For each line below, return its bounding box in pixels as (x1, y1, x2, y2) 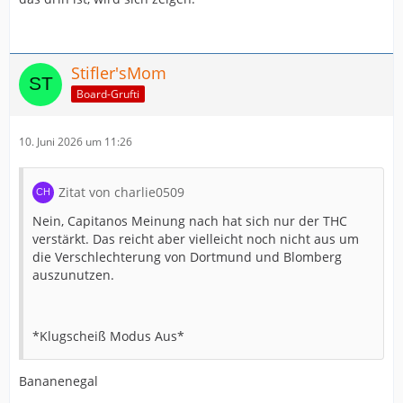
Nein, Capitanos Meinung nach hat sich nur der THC (32, 212, 347, 229)
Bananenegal (19, 372, 98, 390)
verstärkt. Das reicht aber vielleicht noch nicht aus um (32, 230, 359, 247)
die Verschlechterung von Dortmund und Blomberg (32, 248, 342, 265)
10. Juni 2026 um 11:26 (19, 134, 132, 149)
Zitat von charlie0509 (58, 184, 184, 201)
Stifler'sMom (71, 62, 166, 84)
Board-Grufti (76, 85, 139, 102)
